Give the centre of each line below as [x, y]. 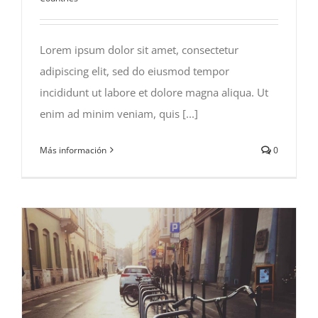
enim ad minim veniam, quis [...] [119, 113]
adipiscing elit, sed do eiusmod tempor [135, 71]
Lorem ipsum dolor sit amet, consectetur [139, 49]
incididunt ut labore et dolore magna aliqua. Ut [154, 92]
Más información [73, 150]
